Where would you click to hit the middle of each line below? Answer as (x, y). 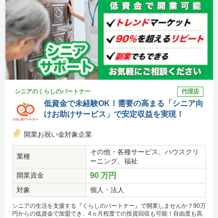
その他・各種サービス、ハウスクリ (145, 152)
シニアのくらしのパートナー (53, 92)
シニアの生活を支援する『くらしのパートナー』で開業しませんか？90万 (109, 206)
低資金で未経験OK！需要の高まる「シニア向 (124, 104)
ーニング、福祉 (114, 161)
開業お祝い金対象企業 (58, 135)
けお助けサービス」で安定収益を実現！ (114, 114)
